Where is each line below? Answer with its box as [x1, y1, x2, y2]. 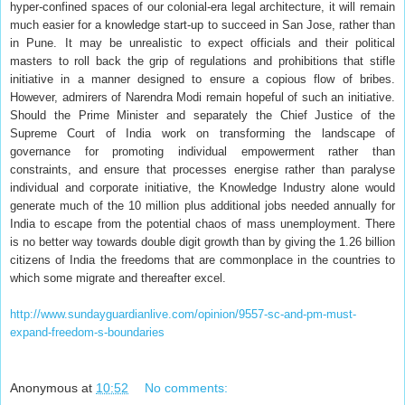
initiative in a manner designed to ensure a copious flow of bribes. [10, 71, 395, 86]
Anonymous [10, 381, 78, 396]
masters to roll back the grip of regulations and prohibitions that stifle [10, 53, 395, 68]
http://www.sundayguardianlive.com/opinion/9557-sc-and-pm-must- [10, 306, 356, 321]
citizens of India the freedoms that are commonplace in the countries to [10, 252, 395, 267]
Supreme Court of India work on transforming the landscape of [10, 126, 395, 140]
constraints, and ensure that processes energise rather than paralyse [10, 162, 395, 176]
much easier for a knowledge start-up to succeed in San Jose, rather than [10, 17, 395, 32]
